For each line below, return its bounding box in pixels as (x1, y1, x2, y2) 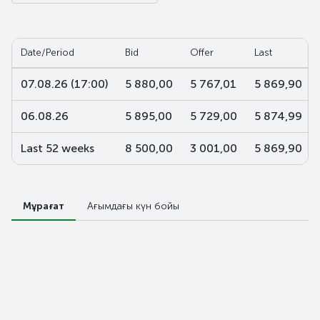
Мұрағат (23, 200, 64, 212)
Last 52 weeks (21, 141, 94, 155)
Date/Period (21, 46, 74, 59)
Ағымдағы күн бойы (87, 200, 179, 212)
